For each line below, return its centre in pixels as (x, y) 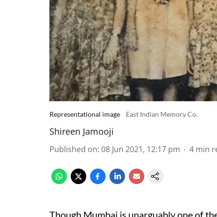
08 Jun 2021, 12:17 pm (141, 149)
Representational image (85, 114)
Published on (73, 149)
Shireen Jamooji (82, 131)
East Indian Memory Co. (162, 114)
